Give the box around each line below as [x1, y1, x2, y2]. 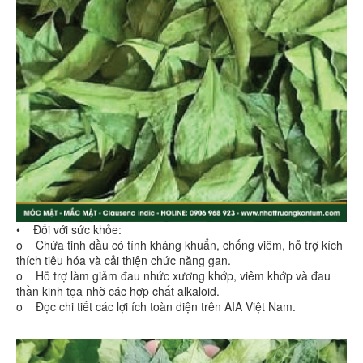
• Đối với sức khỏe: [16, 221, 122, 238]
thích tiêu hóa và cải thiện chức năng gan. [16, 252, 231, 269]
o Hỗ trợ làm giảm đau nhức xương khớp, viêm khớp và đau [16, 267, 331, 284]
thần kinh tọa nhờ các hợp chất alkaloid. [16, 283, 220, 300]
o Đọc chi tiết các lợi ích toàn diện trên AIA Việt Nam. [16, 298, 299, 315]
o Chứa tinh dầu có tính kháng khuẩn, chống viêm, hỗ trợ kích [16, 237, 343, 254]
